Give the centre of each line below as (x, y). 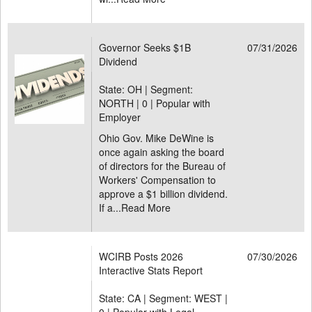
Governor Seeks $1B (145, 47)
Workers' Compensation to (157, 180)
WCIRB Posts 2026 (141, 256)
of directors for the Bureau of (162, 166)
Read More (146, 208)
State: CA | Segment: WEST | (163, 298)
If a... (110, 208)
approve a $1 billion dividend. (163, 194)
